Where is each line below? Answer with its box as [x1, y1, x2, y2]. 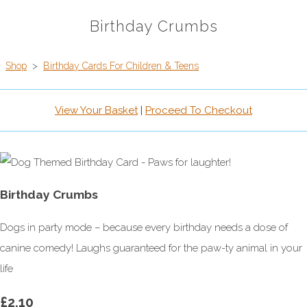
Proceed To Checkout [145, 104, 252, 117]
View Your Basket [55, 104, 138, 117]
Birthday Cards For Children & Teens [43, 60, 199, 72]
